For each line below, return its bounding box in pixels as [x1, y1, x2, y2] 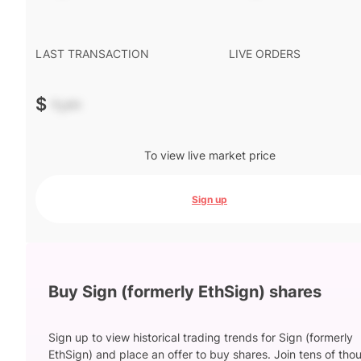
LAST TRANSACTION [35, 47, 149, 60]
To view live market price [143, 148, 276, 162]
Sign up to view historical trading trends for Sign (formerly [48, 330, 353, 345]
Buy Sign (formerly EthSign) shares [48, 281, 322, 301]
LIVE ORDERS [229, 47, 301, 60]
